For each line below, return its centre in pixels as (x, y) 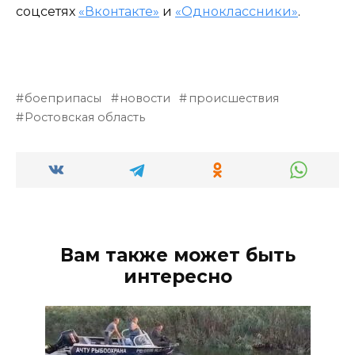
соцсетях (47, 11)
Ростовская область (85, 117)
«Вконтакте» (119, 11)
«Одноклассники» (237, 11)
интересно (177, 276)
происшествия (233, 98)
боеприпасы (63, 98)
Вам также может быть (177, 255)
